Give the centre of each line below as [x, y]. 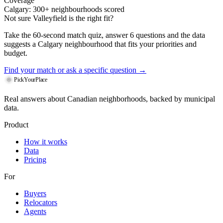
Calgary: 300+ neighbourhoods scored [64, 9]
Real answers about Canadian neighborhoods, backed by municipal [110, 99]
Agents [35, 211]
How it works [46, 141]
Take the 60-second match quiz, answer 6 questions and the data [105, 35]
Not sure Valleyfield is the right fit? [59, 18]
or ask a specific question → [101, 70]
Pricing [35, 159]
